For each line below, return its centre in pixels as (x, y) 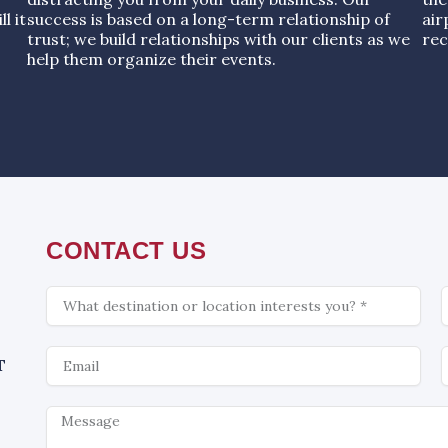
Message (75, 413)
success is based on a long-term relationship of (208, 18)
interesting (83, 329)
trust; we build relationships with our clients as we (218, 38)
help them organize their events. (151, 58)
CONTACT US (126, 250)
